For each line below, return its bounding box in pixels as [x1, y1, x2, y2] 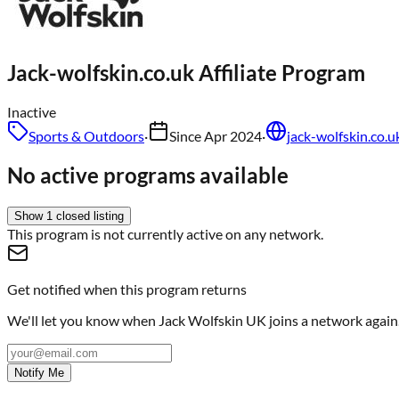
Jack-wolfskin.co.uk [7, 59, 194, 85]
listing [94, 208, 124, 223]
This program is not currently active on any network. [7, 224, 323, 242]
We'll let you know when [7, 311, 159, 329]
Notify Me [14, 365, 64, 379]
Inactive [7, 102, 56, 120]
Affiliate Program [194, 59, 365, 85]
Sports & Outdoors [28, 126, 144, 144]
